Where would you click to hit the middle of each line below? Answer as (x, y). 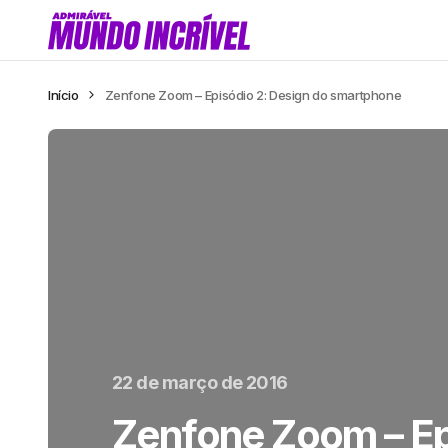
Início (63, 95)
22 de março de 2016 (200, 382)
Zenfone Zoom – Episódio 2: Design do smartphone (253, 95)
